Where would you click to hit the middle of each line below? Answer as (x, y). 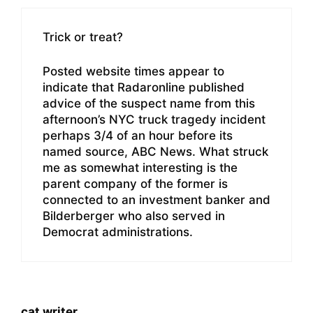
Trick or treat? (83, 37)
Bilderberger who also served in (134, 216)
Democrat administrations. (118, 232)
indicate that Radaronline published (144, 87)
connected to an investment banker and (156, 199)
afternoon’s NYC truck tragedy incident (154, 119)
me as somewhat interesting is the (140, 167)
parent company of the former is (135, 183)
